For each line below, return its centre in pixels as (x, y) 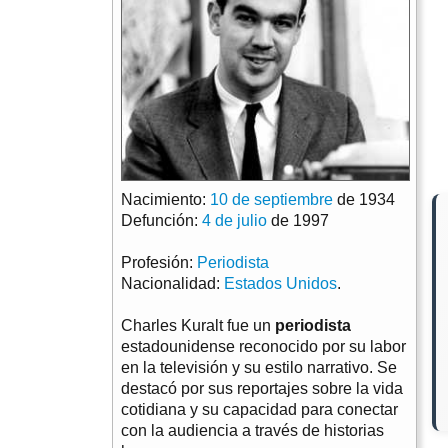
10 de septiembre (271, 200)
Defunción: (161, 221)
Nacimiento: (165, 200)
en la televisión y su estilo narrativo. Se (259, 368)
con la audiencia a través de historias (252, 431)
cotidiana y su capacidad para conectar (259, 410)
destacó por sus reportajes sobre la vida (262, 389)
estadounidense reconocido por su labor (263, 347)
